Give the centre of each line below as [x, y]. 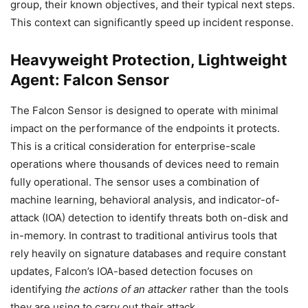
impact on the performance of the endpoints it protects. [145, 128]
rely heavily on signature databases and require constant [148, 253]
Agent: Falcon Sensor [90, 79]
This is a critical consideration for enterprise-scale [133, 146]
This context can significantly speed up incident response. [152, 22]
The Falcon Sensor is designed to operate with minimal [144, 110]
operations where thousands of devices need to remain [145, 164]
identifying [37, 289]
